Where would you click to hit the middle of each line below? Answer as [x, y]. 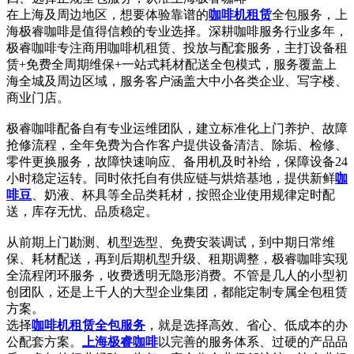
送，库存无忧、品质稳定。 [82, 212]
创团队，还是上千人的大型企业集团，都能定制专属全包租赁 [177, 292]
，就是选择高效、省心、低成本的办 [247, 326]
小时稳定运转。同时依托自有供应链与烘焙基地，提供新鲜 [171, 179]
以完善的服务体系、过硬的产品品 [253, 342]
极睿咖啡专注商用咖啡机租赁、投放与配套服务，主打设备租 [177, 48]
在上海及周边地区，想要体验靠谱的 [107, 15]
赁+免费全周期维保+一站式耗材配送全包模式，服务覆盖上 [171, 65]
